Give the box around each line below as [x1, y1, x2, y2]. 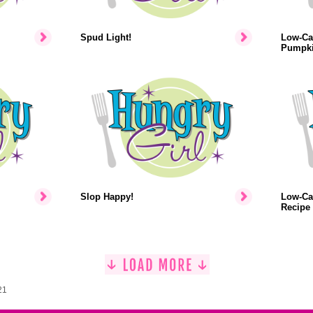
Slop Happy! [80, 191, 133, 202]
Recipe [280, 202, 310, 212]
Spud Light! [80, 32, 131, 43]
